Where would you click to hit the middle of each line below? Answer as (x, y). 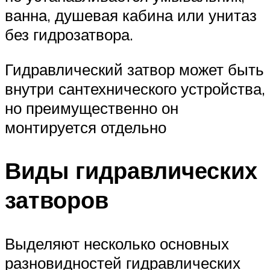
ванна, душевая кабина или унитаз (131, 15)
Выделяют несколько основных (117, 244)
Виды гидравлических (131, 171)
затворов (57, 200)
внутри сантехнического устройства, (135, 88)
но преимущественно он (92, 108)
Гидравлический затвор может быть (134, 69)
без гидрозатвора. (69, 34)
